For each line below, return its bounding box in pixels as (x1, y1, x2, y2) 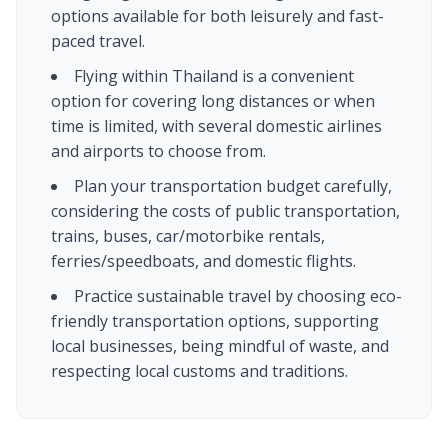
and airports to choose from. (51, 140, 266, 162)
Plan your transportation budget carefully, (74, 175, 392, 197)
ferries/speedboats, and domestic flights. (51, 250, 356, 272)
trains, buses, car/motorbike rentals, (51, 225, 325, 247)
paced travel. (51, 30, 145, 52)
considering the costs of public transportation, (51, 200, 400, 222)
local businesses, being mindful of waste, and (51, 335, 389, 357)
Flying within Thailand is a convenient (74, 65, 354, 87)
